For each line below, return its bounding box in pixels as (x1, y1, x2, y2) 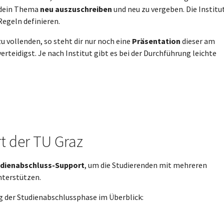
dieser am (180, 36, 215, 46)
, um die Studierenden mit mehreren (84, 160, 207, 170)
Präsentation (132, 36, 180, 46)
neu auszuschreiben (40, 4, 112, 14)
